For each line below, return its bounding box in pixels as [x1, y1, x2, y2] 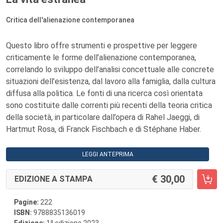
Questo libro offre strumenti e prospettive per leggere [6, 41, 197, 50]
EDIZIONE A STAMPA [14, 174, 93, 184]
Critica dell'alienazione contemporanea [6, 16, 134, 24]
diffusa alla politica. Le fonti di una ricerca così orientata [6, 89, 203, 98]
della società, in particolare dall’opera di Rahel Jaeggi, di [6, 112, 200, 122]
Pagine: [14, 198, 39, 206]
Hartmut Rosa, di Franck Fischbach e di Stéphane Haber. [6, 124, 201, 134]
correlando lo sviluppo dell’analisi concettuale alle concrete [6, 65, 214, 74]
